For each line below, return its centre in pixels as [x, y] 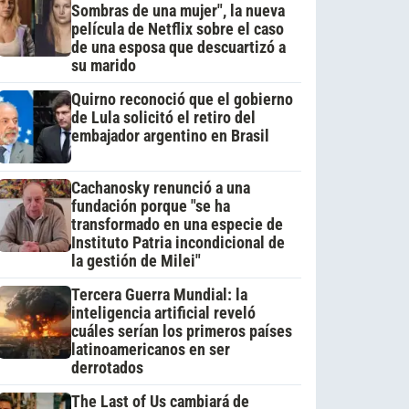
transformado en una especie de [177, 224]
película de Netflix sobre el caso [177, 29]
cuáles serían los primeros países [181, 331]
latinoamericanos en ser [150, 349]
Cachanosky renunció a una [160, 188]
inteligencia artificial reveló [163, 313]
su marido [103, 65]
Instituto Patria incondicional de [178, 242]
